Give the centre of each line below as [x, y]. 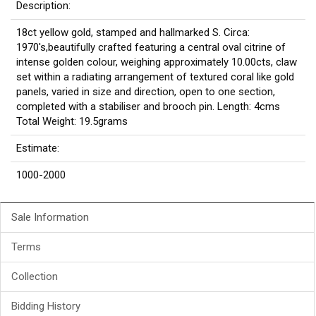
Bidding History [46, 306]
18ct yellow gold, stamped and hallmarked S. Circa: [133, 32]
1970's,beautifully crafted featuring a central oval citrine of [151, 47]
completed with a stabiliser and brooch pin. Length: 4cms [148, 106]
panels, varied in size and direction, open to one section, [146, 91]
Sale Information [50, 217]
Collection [35, 276]
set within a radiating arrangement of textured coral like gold [155, 77]
